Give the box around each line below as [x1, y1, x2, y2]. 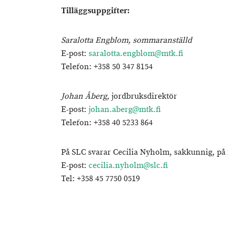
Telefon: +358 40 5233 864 [61, 118, 153, 128]
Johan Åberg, [61, 91, 111, 102]
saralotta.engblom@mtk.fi [89, 48, 183, 59]
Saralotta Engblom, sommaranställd [61, 35, 192, 46]
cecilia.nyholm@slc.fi [89, 160, 168, 171]
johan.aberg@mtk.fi [89, 104, 161, 115]
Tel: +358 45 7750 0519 [61, 174, 140, 184]
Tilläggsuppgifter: [61, 6, 130, 16]
